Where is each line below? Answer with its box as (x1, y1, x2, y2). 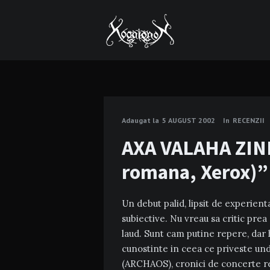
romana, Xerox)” (122, 159, 268, 184)
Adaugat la (122, 116, 159, 125)
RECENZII (233, 116, 265, 125)
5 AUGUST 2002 (162, 116, 215, 125)
